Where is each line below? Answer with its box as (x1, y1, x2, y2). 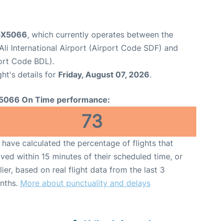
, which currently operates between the (27, 29, 173, 39)
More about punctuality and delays (20, 178, 150, 188)
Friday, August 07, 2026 (58, 69, 149, 79)
